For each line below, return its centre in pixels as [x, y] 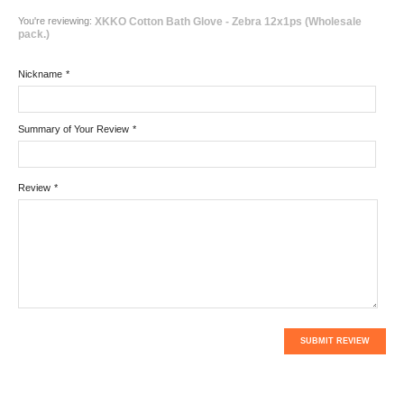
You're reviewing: [56, 20]
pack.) [34, 34]
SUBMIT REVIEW [335, 341]
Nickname [40, 74]
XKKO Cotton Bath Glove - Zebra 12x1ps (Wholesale [228, 21]
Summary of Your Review [73, 129]
